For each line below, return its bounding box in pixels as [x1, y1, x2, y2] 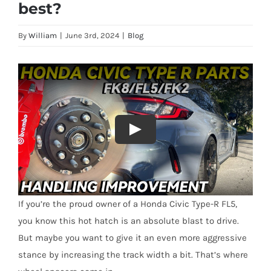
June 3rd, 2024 [65, 31, 119, 40]
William [28, 31, 57, 40]
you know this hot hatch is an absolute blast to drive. [18, 215, 239, 227]
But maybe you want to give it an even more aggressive [18, 232, 247, 244]
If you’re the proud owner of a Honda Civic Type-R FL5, [18, 198, 237, 210]
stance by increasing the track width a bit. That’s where [18, 249, 248, 261]
